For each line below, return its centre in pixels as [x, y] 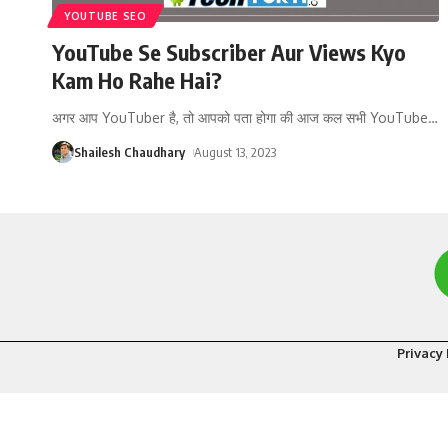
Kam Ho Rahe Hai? [137, 79]
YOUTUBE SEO [105, 15]
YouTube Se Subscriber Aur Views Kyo [229, 51]
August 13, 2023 [234, 151]
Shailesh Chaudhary [129, 151]
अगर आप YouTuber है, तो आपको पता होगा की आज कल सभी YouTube [240, 117]
